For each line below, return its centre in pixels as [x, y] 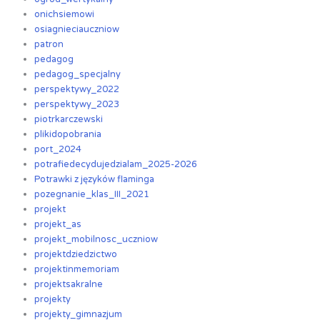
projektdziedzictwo [76, 255]
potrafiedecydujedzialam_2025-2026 [116, 165]
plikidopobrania [68, 135]
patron [49, 45]
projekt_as [58, 225]
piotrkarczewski [69, 120]
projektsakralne [69, 285]
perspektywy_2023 [77, 105]
